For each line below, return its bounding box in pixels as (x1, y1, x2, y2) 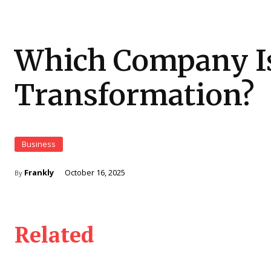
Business (22, 139, 56, 149)
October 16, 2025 (65, 167, 125, 178)
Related (15, 220, 94, 249)
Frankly (24, 167, 54, 178)
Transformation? (15, 77, 255, 113)
